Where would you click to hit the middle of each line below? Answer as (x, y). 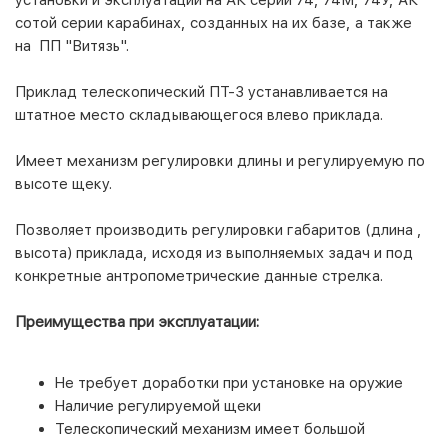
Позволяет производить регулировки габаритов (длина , (218, 229)
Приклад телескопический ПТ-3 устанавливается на (201, 91)
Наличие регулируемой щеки (158, 405)
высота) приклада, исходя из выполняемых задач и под (214, 252)
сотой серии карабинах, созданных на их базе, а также (213, 22)
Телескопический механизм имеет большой (210, 428)
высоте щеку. (63, 183)
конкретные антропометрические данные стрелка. (201, 275)
